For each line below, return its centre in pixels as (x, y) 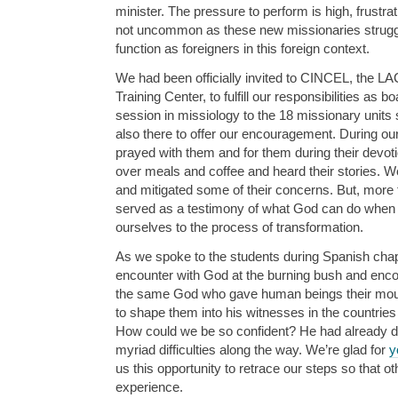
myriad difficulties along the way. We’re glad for (252, 350)
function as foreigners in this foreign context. (243, 49)
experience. (149, 387)
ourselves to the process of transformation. (239, 227)
